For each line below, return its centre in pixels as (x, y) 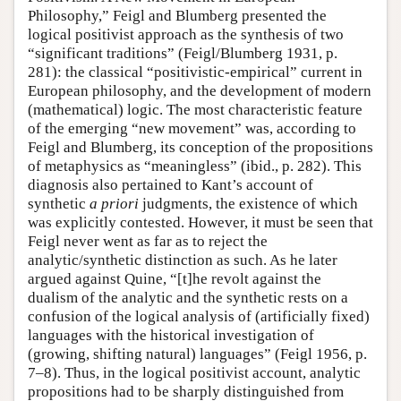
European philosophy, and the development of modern (200, 91)
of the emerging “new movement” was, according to (192, 129)
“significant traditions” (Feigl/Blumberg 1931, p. (183, 54)
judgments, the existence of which (248, 204)
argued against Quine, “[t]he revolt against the (175, 279)
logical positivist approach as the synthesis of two (186, 35)
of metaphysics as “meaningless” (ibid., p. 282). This (195, 166)
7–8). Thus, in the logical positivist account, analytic (194, 373)
